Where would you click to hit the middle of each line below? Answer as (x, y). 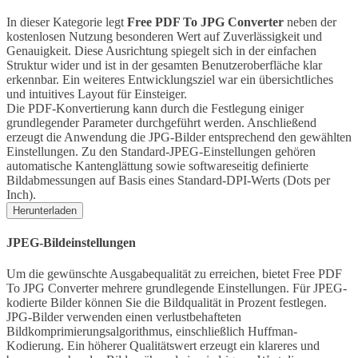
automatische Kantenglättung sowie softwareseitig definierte (157, 165)
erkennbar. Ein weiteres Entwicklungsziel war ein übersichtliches (170, 79)
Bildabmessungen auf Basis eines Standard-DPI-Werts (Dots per (168, 180)
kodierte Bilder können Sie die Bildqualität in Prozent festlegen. (167, 303)
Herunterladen (45, 210)
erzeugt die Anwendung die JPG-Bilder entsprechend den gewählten (179, 137)
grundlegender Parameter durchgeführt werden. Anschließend (161, 122)
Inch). (21, 194)
